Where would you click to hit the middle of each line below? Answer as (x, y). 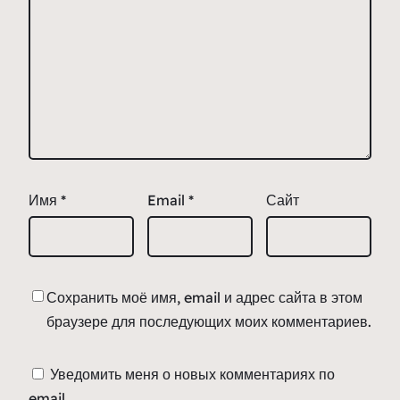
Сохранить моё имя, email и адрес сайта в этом (204, 298)
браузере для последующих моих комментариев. (209, 322)
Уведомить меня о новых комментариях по (192, 375)
